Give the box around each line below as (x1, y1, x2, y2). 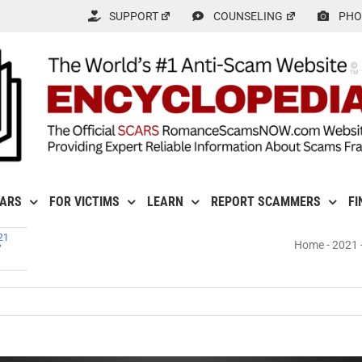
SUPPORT (108, 10, 158, 23)
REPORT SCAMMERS (210, 194, 321, 210)
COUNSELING (213, 10, 284, 23)
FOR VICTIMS (48, 194, 120, 210)
